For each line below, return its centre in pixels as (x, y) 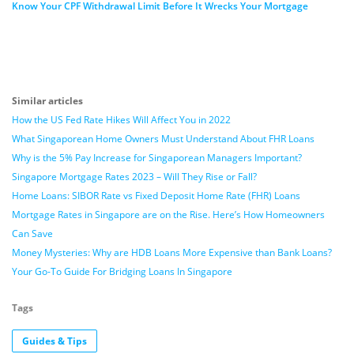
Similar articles (47, 101)
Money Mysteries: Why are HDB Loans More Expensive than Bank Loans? (172, 252)
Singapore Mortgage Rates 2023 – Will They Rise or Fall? (134, 177)
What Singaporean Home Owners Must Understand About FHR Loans (163, 139)
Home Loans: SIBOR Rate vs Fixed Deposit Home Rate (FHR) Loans (156, 196)
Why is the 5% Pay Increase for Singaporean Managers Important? (157, 158)
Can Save (32, 233)
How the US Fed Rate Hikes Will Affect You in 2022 (121, 120)
